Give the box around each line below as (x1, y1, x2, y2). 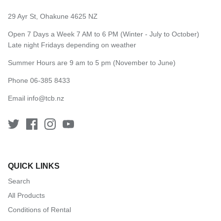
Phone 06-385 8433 (8, 76, 70, 84)
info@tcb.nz (27, 94, 64, 102)
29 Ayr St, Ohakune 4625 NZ (8, 12, 98, 20)
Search (8, 177, 30, 185)
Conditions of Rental (8, 205, 71, 214)
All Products (8, 191, 45, 199)
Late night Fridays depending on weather (8, 40, 136, 49)
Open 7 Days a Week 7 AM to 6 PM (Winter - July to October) (8, 30, 199, 38)
